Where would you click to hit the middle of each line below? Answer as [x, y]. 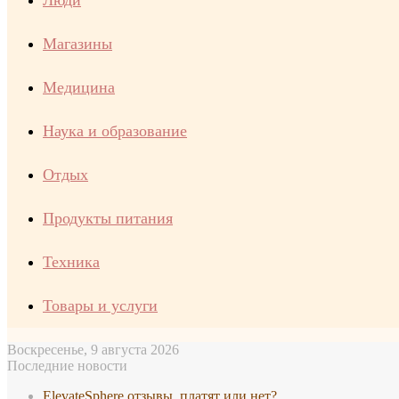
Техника [71, 262]
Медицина [79, 87]
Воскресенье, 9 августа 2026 [93, 350]
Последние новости [67, 366]
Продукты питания [108, 218]
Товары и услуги [100, 305]
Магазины [77, 44]
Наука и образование [115, 131]
